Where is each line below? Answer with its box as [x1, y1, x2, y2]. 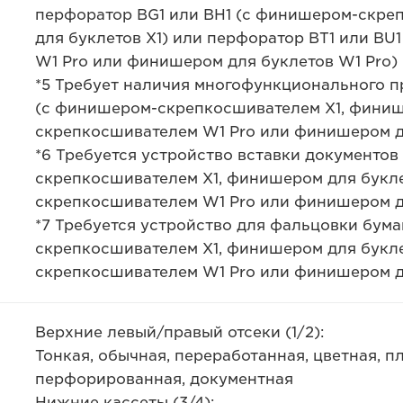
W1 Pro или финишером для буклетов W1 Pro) [34, 53, 398, 70]
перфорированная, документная [34, 371, 293, 388]
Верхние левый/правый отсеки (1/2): [34, 324, 325, 341]
